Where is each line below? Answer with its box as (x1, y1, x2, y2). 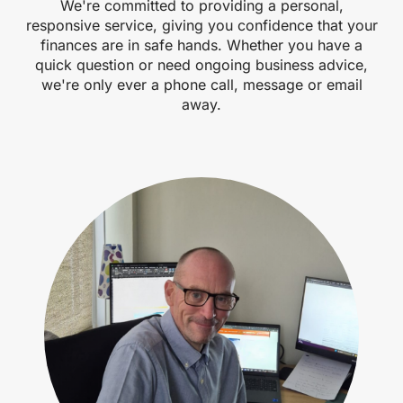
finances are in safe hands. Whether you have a (40, 35, 363, 54)
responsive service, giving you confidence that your (25, 15, 378, 34)
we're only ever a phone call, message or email (40, 75, 363, 94)
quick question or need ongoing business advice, (35, 55, 368, 74)
